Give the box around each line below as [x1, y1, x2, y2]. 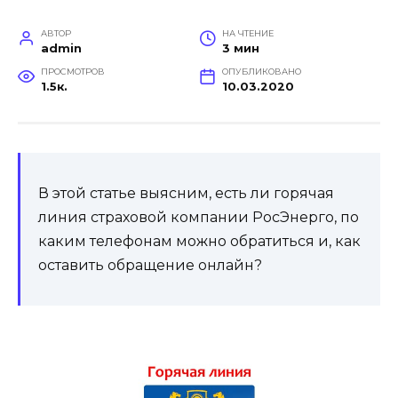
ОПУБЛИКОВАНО [221, 66, 301, 76]
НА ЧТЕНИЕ [221, 28, 274, 38]
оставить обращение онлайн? [38, 256, 262, 274]
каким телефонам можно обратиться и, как [38, 232, 361, 250]
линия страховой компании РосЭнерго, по [38, 208, 359, 226]
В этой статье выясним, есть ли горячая [38, 184, 334, 202]
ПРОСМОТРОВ [40, 66, 105, 76]
